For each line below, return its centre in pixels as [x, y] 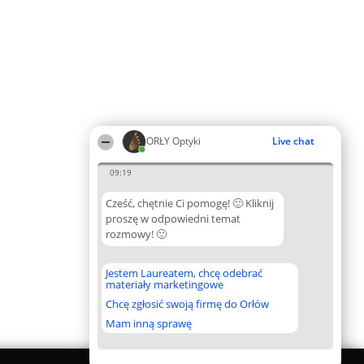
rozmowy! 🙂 [136, 234]
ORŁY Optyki [173, 141]
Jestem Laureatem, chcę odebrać [184, 273]
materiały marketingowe [165, 284]
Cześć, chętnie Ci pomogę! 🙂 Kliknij [190, 203]
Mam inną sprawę [149, 323]
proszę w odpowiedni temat [173, 219]
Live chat [293, 141]
